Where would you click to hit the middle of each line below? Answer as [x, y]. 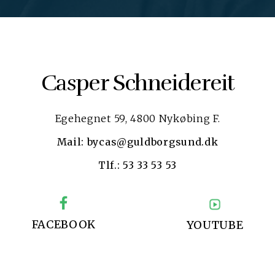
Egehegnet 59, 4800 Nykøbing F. [137, 118]
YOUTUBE [215, 225]
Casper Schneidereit [137, 83]
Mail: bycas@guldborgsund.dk [137, 141]
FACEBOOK [64, 224]
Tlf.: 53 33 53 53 [137, 165]
